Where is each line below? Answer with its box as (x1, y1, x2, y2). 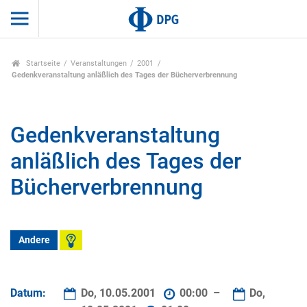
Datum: (10, 286, 46, 300)
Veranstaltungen (71, 59, 127, 69)
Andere (18, 234, 50, 247)
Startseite (23, 59, 60, 69)
